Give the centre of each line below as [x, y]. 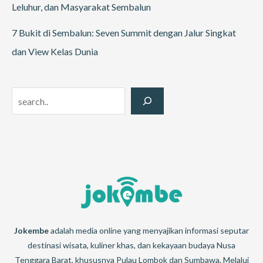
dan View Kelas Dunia [55, 52]
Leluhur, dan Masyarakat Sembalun [81, 7]
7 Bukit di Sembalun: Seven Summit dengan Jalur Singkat [124, 33]
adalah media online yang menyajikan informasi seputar [149, 230]
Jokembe [31, 230]
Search [25, 96]
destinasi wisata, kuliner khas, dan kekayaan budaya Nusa [131, 245]
